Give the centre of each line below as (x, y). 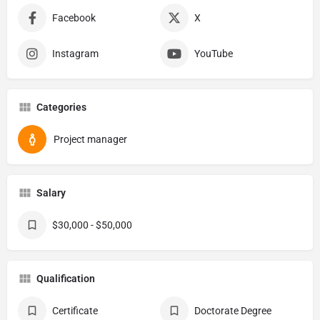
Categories (61, 107)
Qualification (66, 279)
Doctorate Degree (233, 311)
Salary (51, 193)
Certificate (75, 311)
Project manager (90, 139)
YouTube (214, 54)
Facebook (74, 18)
